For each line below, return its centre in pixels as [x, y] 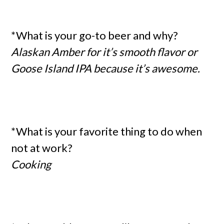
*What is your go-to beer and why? [95, 35]
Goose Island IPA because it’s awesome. [106, 68]
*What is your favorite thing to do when [107, 131]
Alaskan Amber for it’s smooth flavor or [104, 52]
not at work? [42, 148]
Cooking [31, 164]
